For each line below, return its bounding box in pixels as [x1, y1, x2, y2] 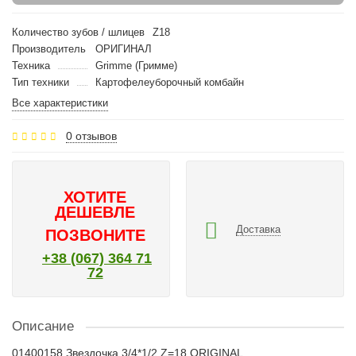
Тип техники [12, 76, 69, 88]
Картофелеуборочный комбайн [95, 76, 244, 88]
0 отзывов [66, 130, 117, 142]
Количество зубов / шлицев [12, 26, 145, 38]
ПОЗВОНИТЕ [44, 226, 145, 244]
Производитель [12, 43, 86, 55]
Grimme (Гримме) [95, 60, 177, 72]
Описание [12, 319, 74, 334]
